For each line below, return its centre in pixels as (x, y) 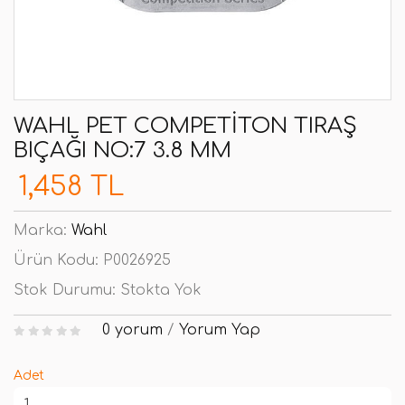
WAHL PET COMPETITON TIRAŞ (185, 126)
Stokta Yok (161, 290)
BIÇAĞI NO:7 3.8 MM (122, 151)
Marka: (42, 231)
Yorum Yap (219, 330)
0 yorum (132, 330)
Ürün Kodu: (58, 260)
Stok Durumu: (67, 290)
